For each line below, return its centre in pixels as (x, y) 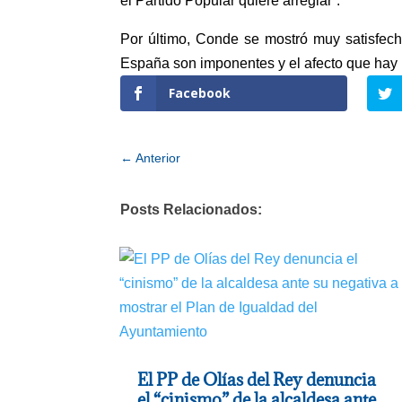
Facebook (200, 93)
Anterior (158, 158)
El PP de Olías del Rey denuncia (257, 380)
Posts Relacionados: (192, 209)
